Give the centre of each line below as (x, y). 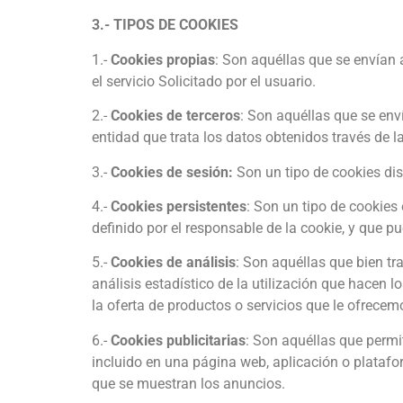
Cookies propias (163, 59)
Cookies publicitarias (178, 340)
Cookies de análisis (173, 263)
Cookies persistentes (179, 206)
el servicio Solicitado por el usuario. (204, 81)
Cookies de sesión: (172, 172)
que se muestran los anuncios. (188, 383)
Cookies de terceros (175, 116)
